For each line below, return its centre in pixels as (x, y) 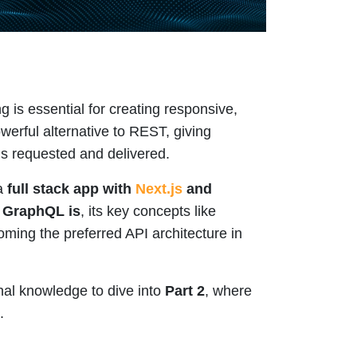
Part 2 (185, 291)
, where (228, 291)
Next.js (159, 189)
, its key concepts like (148, 212)
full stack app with (71, 189)
